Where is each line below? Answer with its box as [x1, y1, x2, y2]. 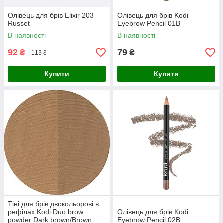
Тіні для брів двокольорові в [8, 200, 99, 208]
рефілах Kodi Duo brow [8, 208, 83, 216]
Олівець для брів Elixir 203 [8, 11, 94, 19]
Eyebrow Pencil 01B [117, 19, 180, 27]
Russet [8, 19, 30, 27]
